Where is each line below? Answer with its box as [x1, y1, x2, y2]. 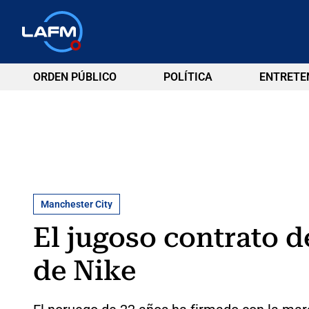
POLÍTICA [163, 70, 212, 83]
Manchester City [41, 198, 112, 210]
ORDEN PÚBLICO [33, 70, 117, 83]
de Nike [33, 254, 136, 287]
